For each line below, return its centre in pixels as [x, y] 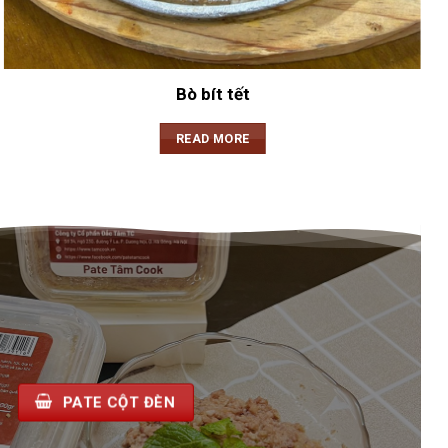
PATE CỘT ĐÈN [129, 426]
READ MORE [213, 138]
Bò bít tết [212, 94]
